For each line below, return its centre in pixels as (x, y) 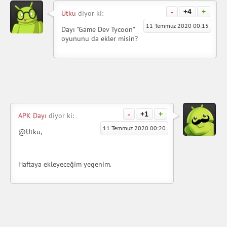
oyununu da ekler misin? (101, 38)
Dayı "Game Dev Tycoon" (98, 29)
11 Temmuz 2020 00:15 (177, 25)
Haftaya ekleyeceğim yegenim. (65, 164)
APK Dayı (32, 115)
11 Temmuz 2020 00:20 (134, 128)
